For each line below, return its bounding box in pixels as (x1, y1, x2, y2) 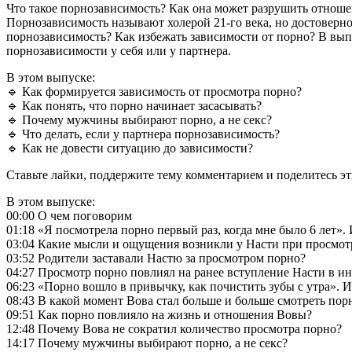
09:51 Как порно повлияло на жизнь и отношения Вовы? (6, 307, 312, 321)
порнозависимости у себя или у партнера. (6, 43, 231, 57)
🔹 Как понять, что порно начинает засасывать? (6, 98, 262, 112)
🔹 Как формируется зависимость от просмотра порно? (6, 84, 302, 98)
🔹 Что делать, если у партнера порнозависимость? (6, 126, 280, 141)
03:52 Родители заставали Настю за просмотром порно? (6, 251, 306, 265)
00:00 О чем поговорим (6, 208, 132, 222)
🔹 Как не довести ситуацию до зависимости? (6, 141, 253, 155)
